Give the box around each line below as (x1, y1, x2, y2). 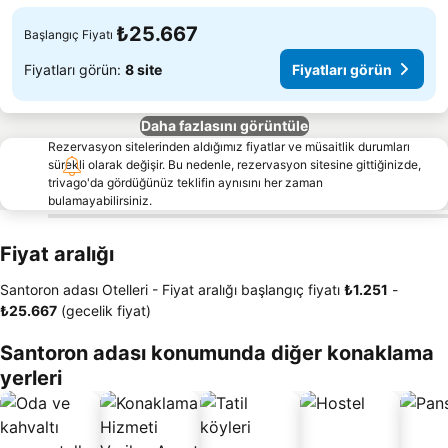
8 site (125, 60, 162, 78)
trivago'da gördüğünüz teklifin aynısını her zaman (48, 175, 323, 190)
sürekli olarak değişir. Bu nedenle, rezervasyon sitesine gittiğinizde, (48, 157, 421, 172)
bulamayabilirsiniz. (48, 193, 152, 208)
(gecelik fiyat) (57, 302, 151, 319)
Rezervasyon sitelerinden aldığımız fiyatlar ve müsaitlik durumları (48, 139, 410, 154)
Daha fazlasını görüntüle (140, 117, 308, 134)
